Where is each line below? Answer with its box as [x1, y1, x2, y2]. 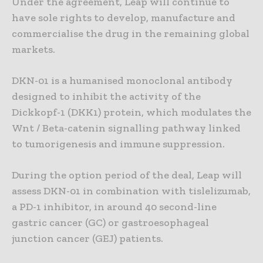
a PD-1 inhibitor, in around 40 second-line [12, 200, 217, 214]
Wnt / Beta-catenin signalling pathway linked [12, 122, 241, 135]
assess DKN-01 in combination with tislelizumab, [12, 184, 251, 198]
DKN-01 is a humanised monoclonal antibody [12, 74, 232, 87]
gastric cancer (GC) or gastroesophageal [12, 216, 209, 230]
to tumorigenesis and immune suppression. [12, 137, 225, 151]
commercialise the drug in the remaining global [12, 27, 249, 41]
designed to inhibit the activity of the [12, 90, 201, 103]
